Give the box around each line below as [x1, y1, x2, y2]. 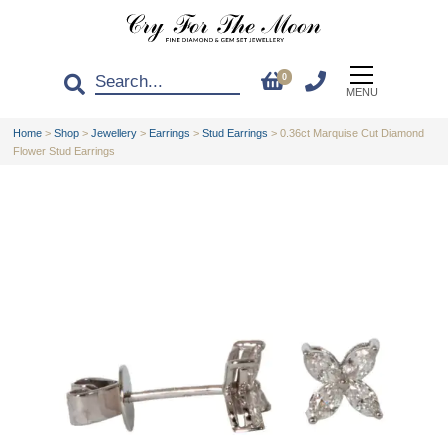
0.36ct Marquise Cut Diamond [280, 126, 425, 139]
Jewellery [91, 126, 138, 139]
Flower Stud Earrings [13, 144, 116, 157]
